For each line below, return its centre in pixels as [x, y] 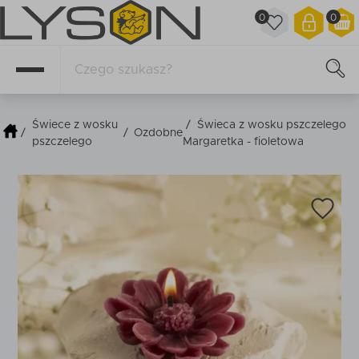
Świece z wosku [75, 125]
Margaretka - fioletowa [244, 141]
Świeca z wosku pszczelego [272, 125]
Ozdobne [159, 133]
